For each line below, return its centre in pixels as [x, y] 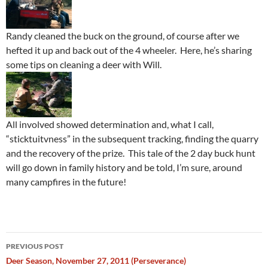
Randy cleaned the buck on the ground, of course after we [123, 36]
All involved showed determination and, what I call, [110, 124]
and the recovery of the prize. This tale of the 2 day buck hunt [131, 153]
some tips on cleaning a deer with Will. [84, 65]
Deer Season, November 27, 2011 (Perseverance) [96, 261]
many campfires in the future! [66, 182]
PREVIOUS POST [35, 246]
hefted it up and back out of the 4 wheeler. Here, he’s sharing [129, 50]
